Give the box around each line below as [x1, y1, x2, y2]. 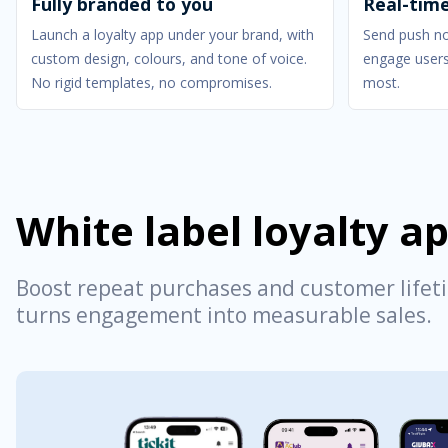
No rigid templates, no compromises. [31, 73, 272, 92]
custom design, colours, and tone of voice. [31, 49, 307, 68]
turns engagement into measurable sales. [16, 301, 432, 329]
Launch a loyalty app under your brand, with [31, 25, 314, 44]
